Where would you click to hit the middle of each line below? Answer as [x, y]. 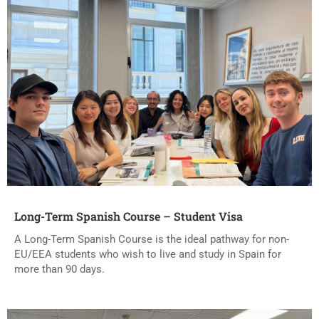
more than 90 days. [59, 269]
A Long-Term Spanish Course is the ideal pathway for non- [152, 239]
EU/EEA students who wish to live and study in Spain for [148, 254]
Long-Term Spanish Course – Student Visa [129, 216]
